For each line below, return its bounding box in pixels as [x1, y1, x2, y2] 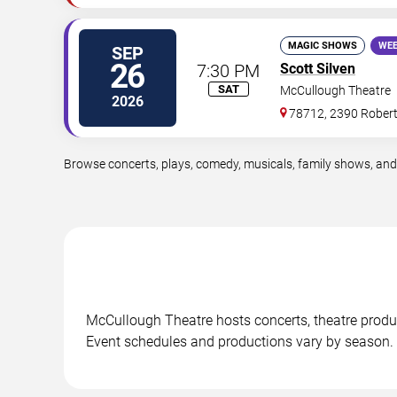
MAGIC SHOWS [288, 40, 357, 51]
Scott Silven [280, 60, 355, 77]
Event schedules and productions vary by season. [86, 333, 393, 350]
